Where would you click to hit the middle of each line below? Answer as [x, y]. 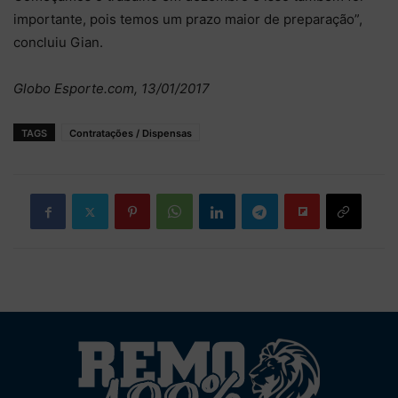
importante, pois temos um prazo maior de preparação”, [188, 19]
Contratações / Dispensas [131, 133]
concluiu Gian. [58, 42]
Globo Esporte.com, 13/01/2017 [111, 88]
